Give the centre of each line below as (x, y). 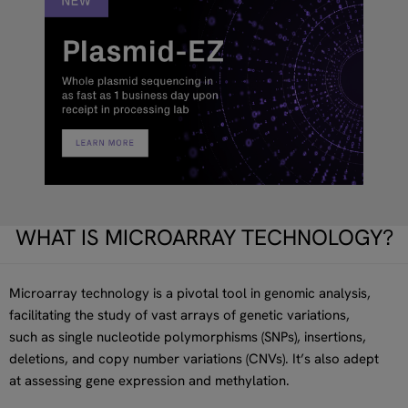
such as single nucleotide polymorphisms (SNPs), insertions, (188, 337)
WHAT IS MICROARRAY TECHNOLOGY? (204, 237)
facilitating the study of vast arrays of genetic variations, (179, 315)
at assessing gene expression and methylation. (149, 380)
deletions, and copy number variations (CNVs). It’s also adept (194, 358)
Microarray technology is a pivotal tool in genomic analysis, (190, 293)
